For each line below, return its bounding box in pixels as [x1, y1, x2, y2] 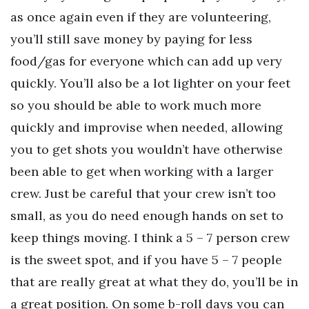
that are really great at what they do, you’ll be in [10, 273, 298, 290]
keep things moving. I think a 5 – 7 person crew [10, 229, 290, 246]
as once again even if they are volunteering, [10, 8, 271, 25]
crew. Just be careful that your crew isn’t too [10, 185, 276, 201]
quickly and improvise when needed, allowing [10, 119, 283, 135]
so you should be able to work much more [10, 97, 261, 113]
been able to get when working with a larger [10, 163, 273, 179]
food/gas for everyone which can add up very [10, 52, 282, 69]
